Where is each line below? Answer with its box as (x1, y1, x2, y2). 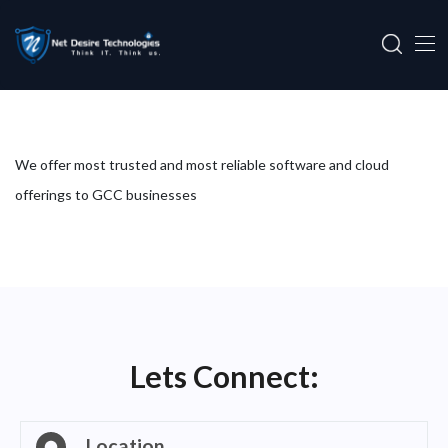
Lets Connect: (129, 358, 319, 394)
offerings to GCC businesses (15, 186, 197, 203)
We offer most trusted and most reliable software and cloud (15, 156, 389, 173)
